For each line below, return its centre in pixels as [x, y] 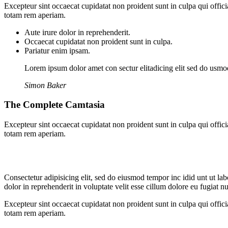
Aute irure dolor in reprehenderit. [77, 32]
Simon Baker [45, 85]
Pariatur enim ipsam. [57, 50]
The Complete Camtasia [54, 105]
